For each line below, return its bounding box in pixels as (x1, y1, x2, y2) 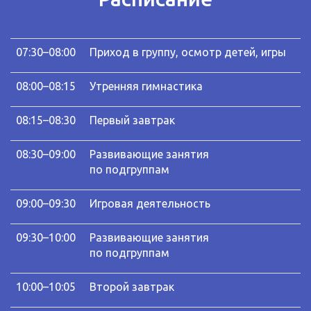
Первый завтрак (90, 113, 175, 126)
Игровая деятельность (90, 196, 210, 210)
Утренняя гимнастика (90, 79, 203, 92)
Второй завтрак (90, 280, 174, 293)
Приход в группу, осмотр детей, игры (90, 45, 286, 58)
